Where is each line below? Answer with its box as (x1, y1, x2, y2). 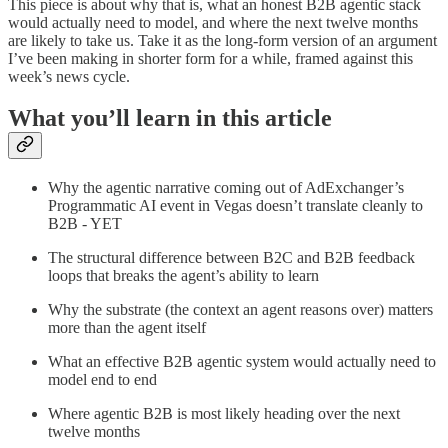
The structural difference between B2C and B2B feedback (48, 249, 415, 267)
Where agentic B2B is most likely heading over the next (48, 405, 400, 423)
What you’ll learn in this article (8, 105, 332, 132)
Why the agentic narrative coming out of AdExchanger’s (48, 179, 404, 197)
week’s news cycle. (8, 67, 130, 85)
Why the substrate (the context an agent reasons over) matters (48, 301, 433, 319)
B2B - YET (48, 215, 122, 233)
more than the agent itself (48, 319, 206, 337)
